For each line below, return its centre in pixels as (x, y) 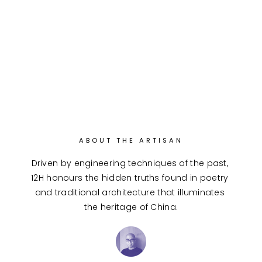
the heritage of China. (131, 207)
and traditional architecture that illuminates (131, 193)
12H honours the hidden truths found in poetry (131, 178)
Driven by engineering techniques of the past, (131, 163)
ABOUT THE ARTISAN (131, 141)
